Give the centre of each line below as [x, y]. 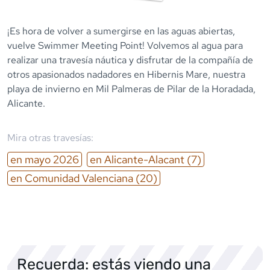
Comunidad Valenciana [79, 178]
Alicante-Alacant [144, 159]
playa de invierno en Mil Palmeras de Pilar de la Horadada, [131, 89]
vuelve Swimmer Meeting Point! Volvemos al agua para [125, 45]
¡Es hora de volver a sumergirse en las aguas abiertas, [121, 31]
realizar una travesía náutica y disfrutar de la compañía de [130, 60]
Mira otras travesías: [50, 137]
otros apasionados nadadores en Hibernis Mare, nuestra [126, 74]
